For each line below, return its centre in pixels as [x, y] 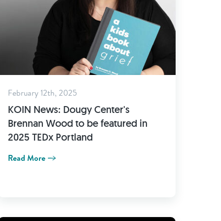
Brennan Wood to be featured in [78, 123]
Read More [27, 158]
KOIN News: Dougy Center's [69, 110]
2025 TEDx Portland [50, 137]
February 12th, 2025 [42, 93]
